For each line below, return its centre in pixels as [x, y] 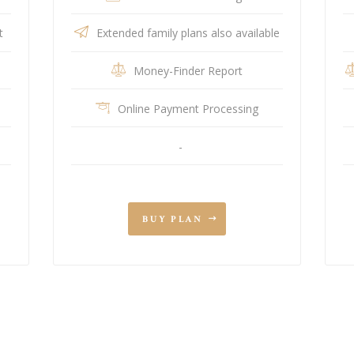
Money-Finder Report [188, 71]
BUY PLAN [173, 220]
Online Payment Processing [188, 108]
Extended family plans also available [188, 33]
